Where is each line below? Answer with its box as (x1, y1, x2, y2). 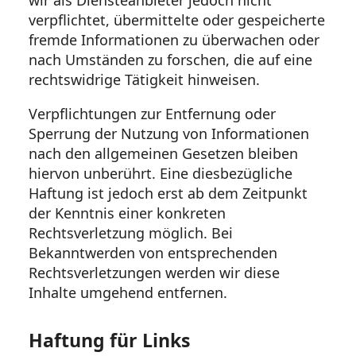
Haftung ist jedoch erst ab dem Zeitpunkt (29, 184, 308, 203)
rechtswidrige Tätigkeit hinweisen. (29, 70, 260, 90)
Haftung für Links (29, 327, 191, 354)
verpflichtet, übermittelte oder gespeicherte (29, 10, 325, 30)
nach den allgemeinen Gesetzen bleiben (29, 144, 298, 164)
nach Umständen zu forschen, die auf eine (29, 50, 312, 70)
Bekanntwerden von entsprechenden (29, 243, 277, 263)
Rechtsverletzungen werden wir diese (29, 263, 280, 283)
